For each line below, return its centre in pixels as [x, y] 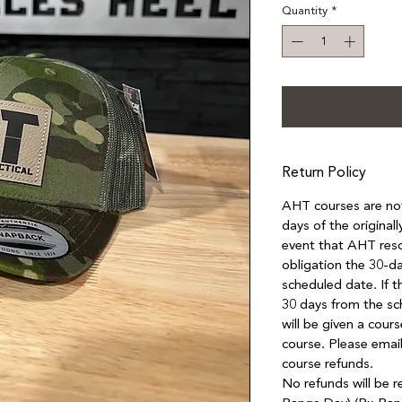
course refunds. [328, 363]
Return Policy [324, 172]
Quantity [305, 11]
